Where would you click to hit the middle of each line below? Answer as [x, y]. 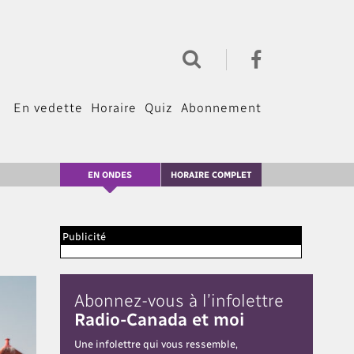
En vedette [48, 107]
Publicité [84, 235]
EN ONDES [110, 174]
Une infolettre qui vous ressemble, [156, 343]
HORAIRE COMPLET [211, 174]
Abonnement [221, 107]
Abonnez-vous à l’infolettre [179, 299]
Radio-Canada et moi [159, 318]
